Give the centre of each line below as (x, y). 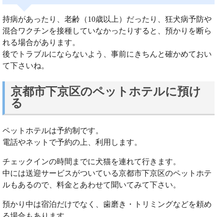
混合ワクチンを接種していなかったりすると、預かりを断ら (107, 31)
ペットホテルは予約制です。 (53, 130)
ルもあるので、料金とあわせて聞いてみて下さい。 (92, 185)
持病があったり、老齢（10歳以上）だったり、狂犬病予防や (107, 19)
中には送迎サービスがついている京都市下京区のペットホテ (107, 173)
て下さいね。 (26, 65)
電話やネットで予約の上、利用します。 (72, 142)
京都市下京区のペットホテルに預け (106, 92)
